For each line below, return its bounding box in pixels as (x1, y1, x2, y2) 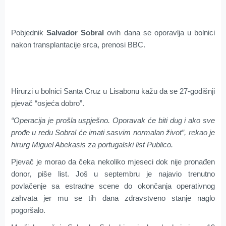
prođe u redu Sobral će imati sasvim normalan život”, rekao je (11, 128, 215, 137)
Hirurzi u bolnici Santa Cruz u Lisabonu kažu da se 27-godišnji (11, 87, 215, 96)
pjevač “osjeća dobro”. (11, 99, 84, 108)
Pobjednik (11, 28, 47, 37)
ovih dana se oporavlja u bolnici (104, 28, 215, 37)
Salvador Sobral (46, 28, 104, 37)
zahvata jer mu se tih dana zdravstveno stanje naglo (11, 194, 215, 203)
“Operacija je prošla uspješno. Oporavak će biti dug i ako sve (11, 116, 215, 125)
